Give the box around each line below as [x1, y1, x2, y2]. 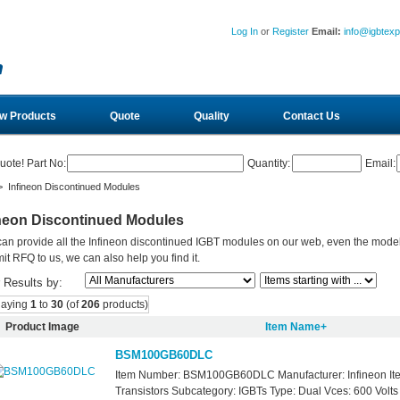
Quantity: [245, 157, 291, 171]
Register [272, 25, 310, 37]
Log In [231, 25, 259, 37]
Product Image [5, 321, 80, 334]
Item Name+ [264, 321, 327, 334]
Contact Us [283, 110, 340, 122]
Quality [194, 110, 229, 122]
